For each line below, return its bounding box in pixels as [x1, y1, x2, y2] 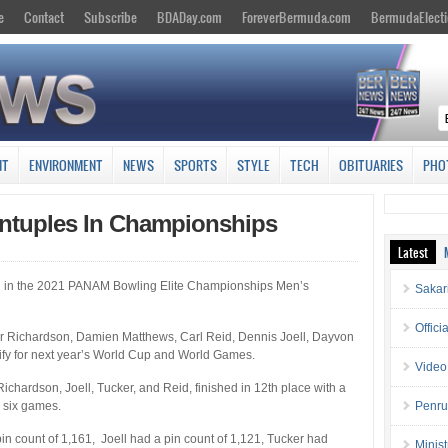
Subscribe [84, 7, 137, 27]
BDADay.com [157, 7, 222, 27]
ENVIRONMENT [29, 154, 103, 175]
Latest [398, 242, 429, 261]
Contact [24, 7, 64, 27]
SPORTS [174, 154, 217, 175]
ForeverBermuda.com [242, 7, 351, 27]
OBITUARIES [339, 154, 403, 175]
